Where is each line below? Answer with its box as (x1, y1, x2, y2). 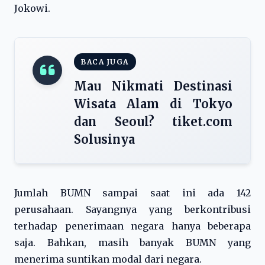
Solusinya (74, 132, 135, 147)
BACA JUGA (81, 57, 129, 66)
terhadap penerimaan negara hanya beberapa (14, 220, 251, 232)
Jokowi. (14, 2, 50, 14)
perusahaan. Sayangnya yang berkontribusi (14, 203, 251, 215)
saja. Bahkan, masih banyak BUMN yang (14, 237, 251, 248)
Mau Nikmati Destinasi (74, 79, 232, 93)
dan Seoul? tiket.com (74, 114, 232, 129)
